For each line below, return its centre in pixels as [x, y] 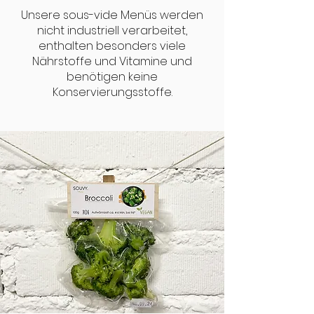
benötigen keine [112, 77]
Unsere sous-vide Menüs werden [112, 15]
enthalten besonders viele [112, 46]
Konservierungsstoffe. [112, 92]
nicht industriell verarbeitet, [112, 30]
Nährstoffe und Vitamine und [112, 61]
